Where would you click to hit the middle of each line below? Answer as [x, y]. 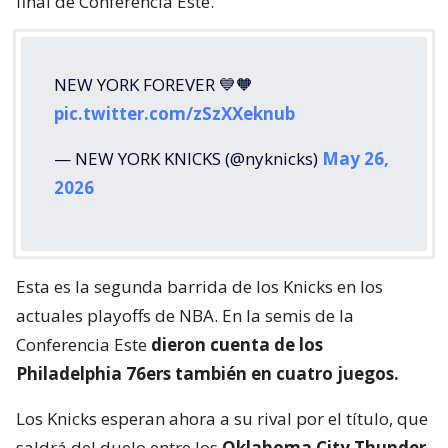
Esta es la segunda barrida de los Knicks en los [199, 286]
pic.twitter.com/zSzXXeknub [174, 113]
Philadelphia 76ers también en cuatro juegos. [207, 373]
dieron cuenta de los [237, 344]
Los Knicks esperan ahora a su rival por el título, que [222, 418]
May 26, [355, 158]
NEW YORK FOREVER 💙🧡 [153, 84]
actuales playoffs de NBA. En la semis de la [185, 315]
